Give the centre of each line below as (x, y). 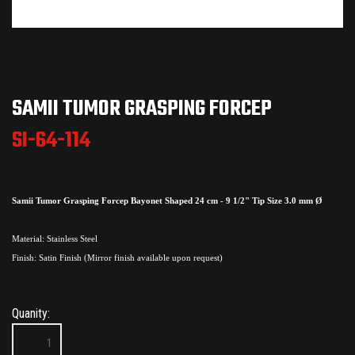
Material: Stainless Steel (55, 239)
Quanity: (31, 313)
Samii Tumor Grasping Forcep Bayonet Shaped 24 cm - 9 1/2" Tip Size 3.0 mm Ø (167, 200)
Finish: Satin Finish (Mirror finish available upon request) (117, 258)
